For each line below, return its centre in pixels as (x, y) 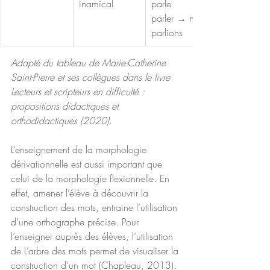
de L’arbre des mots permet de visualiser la (96, 251)
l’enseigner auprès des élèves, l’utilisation (93, 236)
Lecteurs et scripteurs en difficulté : (79, 92)
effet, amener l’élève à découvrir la (81, 193)
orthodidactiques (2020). (64, 121)
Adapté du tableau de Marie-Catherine (90, 63)
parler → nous (181, 18)
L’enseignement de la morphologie (80, 149)
